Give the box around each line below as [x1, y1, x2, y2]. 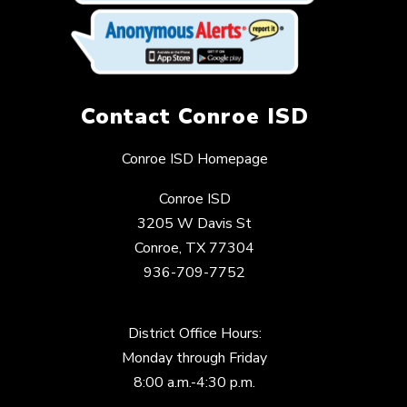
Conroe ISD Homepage [121, 149, 268, 170]
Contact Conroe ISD [80, 102, 309, 132]
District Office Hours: [127, 323, 262, 344]
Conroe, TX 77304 [134, 238, 254, 259]
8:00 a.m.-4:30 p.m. [134, 372, 255, 393]
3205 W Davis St [137, 213, 252, 234]
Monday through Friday [122, 348, 267, 369]
